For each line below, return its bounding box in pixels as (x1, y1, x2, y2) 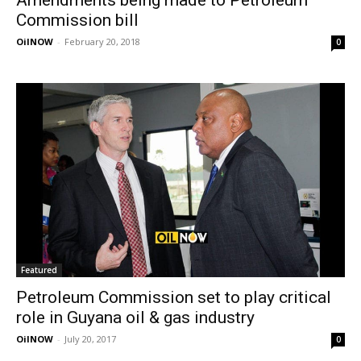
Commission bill (16, 10, 139, 30)
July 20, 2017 (64, 333, 116, 346)
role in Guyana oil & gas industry (16, 308, 255, 328)
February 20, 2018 (64, 35, 140, 48)
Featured (21, 264, 57, 276)
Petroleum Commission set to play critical (16, 288, 331, 308)
